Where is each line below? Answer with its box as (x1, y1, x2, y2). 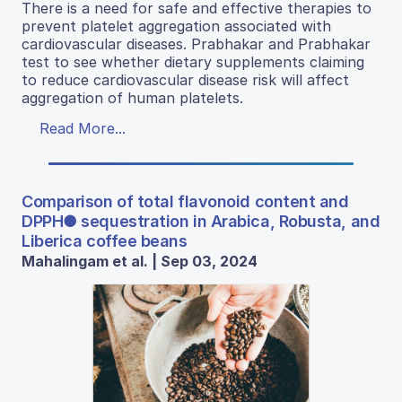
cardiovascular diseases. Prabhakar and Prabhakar (22, 35, 371, 54)
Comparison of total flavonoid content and (22, 192, 349, 212)
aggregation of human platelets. (22, 89, 243, 108)
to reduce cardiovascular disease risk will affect (22, 71, 349, 90)
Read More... (39, 119, 126, 138)
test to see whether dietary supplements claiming (22, 53, 364, 72)
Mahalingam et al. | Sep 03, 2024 (22, 252, 258, 271)
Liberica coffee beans (22, 232, 188, 251)
